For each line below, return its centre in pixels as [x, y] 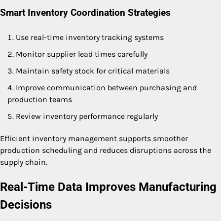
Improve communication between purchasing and [106, 87]
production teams [40, 99]
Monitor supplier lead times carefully [82, 54]
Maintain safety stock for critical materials [93, 71]
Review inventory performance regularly [87, 116]
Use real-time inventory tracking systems [90, 37]
